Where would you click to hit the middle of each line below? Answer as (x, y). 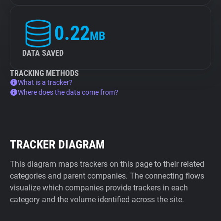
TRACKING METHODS (44, 73)
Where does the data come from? (68, 92)
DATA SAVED (43, 53)
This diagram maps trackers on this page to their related (107, 164)
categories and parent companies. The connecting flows (107, 176)
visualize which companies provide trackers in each (99, 188)
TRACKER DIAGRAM (57, 145)
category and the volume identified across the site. (97, 200)
